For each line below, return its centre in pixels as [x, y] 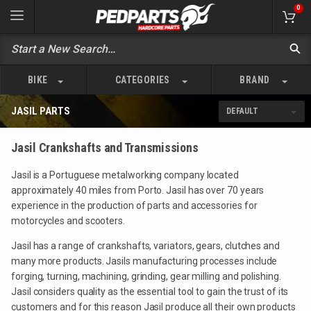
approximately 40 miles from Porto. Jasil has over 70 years [138, 190]
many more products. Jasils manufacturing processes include [144, 261]
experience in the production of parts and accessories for [134, 205]
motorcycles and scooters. [68, 220]
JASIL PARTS [41, 111]
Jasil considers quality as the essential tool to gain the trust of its [150, 291]
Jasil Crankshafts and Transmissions [105, 147]
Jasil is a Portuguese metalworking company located [125, 175]
